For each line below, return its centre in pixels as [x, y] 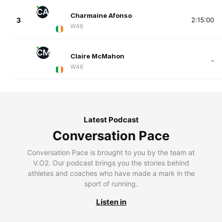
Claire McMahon [97, 56]
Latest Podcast [111, 120]
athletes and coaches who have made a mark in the [111, 173]
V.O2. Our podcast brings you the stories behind [111, 163]
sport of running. [111, 184]
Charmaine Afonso [101, 15]
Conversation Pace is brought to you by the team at [111, 153]
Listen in [111, 202]
